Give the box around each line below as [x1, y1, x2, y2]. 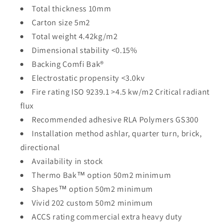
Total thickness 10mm [32, 3, 111, 14]
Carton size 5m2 [32, 17, 90, 28]
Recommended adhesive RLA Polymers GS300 [32, 114, 199, 125]
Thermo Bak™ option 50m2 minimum [32, 169, 171, 181]
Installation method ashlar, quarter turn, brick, [32, 128, 202, 139]
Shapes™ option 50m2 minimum [32, 183, 153, 195]
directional [20, 142, 60, 153]
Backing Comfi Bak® [32, 58, 104, 70]
